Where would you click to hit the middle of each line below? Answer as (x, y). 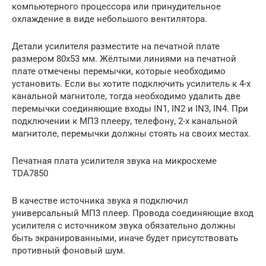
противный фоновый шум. (69, 250)
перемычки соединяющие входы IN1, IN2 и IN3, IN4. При (130, 108)
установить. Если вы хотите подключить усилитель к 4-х (131, 83)
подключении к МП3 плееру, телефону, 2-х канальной (125, 121)
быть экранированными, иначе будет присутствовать (125, 238)
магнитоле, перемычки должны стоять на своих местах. (131, 133)
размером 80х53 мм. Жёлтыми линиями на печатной (124, 58)
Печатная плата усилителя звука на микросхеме (114, 161)
